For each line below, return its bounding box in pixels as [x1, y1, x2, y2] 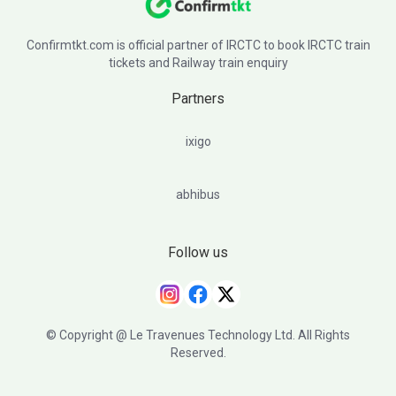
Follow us [168, 244, 228, 261]
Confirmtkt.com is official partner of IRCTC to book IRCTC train [26, 38, 370, 52]
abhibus [176, 187, 220, 202]
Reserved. [170, 346, 226, 360]
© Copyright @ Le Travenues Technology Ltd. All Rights [46, 328, 350, 342]
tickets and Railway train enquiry [108, 56, 288, 70]
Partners [171, 90, 225, 107]
